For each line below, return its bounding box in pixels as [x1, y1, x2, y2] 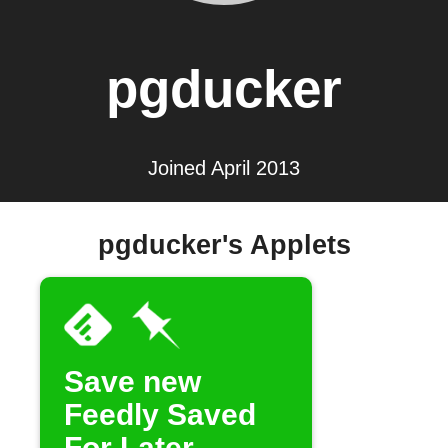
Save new [64, 364, 201, 398]
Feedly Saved [64, 397, 256, 431]
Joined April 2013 [148, 156, 300, 179]
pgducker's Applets [97, 230, 351, 261]
